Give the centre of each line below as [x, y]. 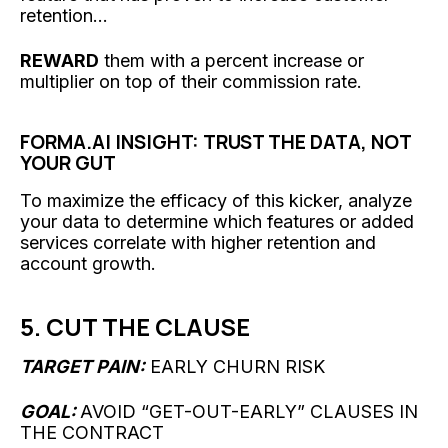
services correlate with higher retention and [198, 242]
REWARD [59, 60]
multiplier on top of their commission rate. [191, 81]
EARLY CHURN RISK [235, 366]
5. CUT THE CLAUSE [135, 326]
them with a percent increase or [231, 60]
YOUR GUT [68, 162]
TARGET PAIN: [82, 366]
